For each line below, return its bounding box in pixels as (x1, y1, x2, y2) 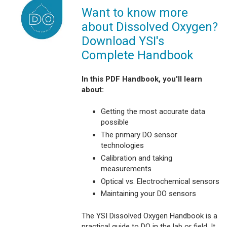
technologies (100, 141, 144, 150)
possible (100, 118, 129, 127)
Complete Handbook (82, 48, 194, 63)
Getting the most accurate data (100, 107, 205, 117)
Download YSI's (82, 34, 164, 49)
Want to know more (82, 6, 188, 20)
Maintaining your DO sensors (100, 189, 196, 199)
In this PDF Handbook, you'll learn (82, 74, 202, 84)
